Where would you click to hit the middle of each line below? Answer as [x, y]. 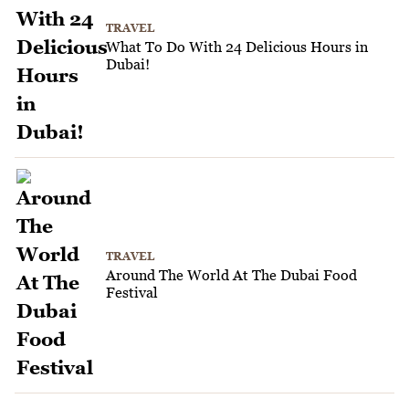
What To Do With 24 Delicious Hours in [237, 47]
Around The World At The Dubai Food [231, 275]
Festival [132, 293]
